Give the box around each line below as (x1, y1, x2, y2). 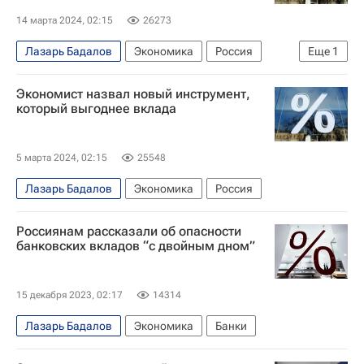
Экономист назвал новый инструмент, (16, 85, 250, 102)
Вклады (25, 69, 66, 83)
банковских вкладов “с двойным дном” (16, 238, 255, 253)
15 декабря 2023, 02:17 (16, 289, 123, 301)
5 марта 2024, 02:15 (16, 152, 107, 163)
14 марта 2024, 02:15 (16, 14, 113, 26)
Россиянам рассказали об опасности (16, 223, 241, 239)
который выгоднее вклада (16, 100, 176, 116)
